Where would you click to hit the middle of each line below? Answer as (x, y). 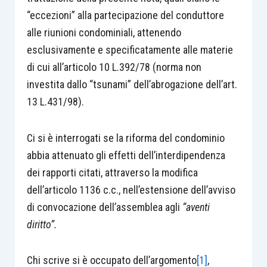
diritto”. (42, 224)
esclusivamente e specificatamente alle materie (130, 50)
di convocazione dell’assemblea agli (104, 207)
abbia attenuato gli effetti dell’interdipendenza (126, 155)
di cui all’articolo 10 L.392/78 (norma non (114, 67)
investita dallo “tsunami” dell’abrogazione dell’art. (132, 84)
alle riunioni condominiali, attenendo (104, 32)
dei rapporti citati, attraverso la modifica (112, 172)
